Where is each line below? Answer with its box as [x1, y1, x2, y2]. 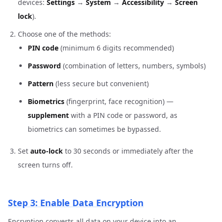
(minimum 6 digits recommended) [58, 43, 174, 53]
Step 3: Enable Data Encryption [8, 197, 144, 209]
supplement [28, 111, 69, 120]
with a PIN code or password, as [69, 111, 177, 120]
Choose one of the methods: [18, 29, 111, 39]
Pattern [28, 79, 54, 88]
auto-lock [30, 146, 63, 156]
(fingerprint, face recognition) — [64, 97, 173, 106]
